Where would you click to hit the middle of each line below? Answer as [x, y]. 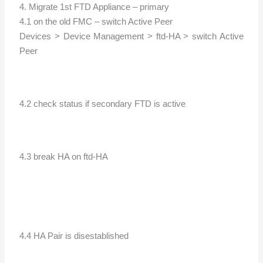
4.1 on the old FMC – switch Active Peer [97, 21]
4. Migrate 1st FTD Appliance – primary [95, 7]
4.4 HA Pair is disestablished [74, 236]
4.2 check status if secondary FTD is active [103, 104]
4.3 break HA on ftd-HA [64, 156]
